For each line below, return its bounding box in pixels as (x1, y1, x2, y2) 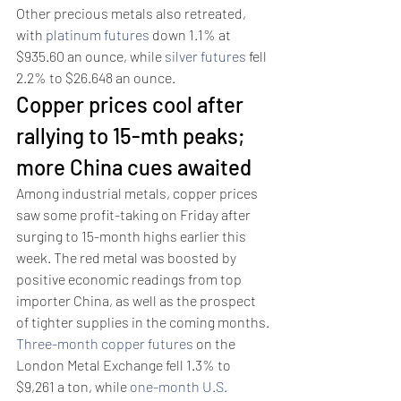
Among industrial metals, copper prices (16, 184, 260, 202)
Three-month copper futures (16, 335, 193, 353)
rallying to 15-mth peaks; (16, 123, 249, 149)
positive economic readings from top (16, 270, 244, 288)
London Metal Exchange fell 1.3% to (16, 356, 234, 374)
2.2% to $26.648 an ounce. (16, 69, 178, 87)
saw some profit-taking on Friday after (16, 206, 253, 224)
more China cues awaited (16, 154, 256, 181)
